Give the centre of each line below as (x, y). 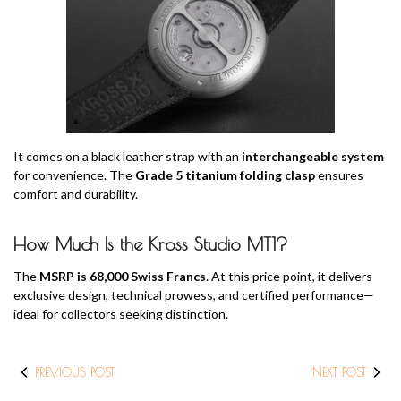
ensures (341, 175)
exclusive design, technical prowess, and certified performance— (194, 295)
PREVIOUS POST (75, 372)
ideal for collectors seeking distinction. (121, 314)
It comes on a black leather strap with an (128, 156)
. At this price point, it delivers (289, 276)
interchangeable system (313, 156)
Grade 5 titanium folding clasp (226, 175)
